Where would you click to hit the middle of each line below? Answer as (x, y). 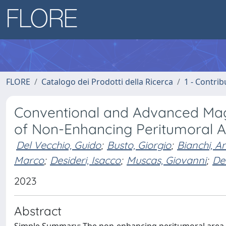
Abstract (38, 211)
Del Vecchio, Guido (59, 145)
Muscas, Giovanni (166, 160)
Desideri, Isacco (85, 160)
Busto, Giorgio (139, 145)
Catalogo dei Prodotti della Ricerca (107, 82)
